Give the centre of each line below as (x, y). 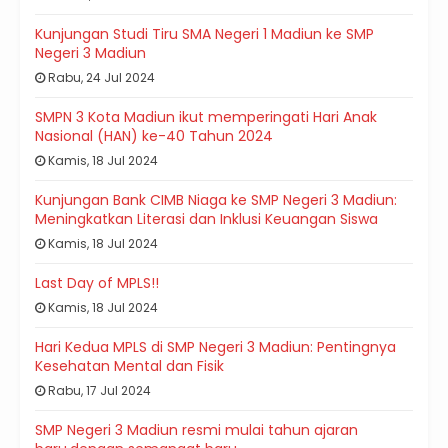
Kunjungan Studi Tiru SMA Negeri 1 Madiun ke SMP (204, 34)
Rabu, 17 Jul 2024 (98, 391)
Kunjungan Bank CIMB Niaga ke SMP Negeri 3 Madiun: (216, 200)
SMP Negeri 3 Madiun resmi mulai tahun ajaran (196, 430)
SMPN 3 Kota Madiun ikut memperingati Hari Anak (206, 117)
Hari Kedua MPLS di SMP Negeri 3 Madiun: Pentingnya (215, 347)
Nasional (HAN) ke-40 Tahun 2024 (154, 136)
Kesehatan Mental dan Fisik (129, 366)
